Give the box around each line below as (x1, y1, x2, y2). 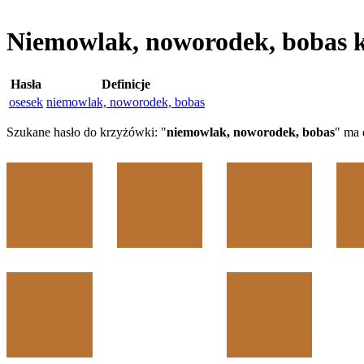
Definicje (101, 76, 150, 91)
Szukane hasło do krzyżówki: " (6, 124, 167, 139)
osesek (9, 94, 43, 109)
